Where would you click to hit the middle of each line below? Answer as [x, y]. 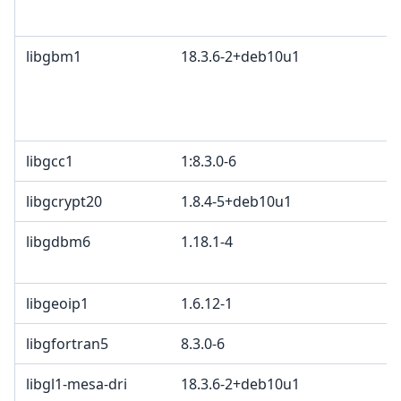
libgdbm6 [58, 242]
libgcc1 [50, 162]
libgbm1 [54, 57]
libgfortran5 [67, 344]
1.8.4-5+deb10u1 [236, 202]
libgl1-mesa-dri [77, 384]
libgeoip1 [57, 304]
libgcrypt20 [64, 202]
